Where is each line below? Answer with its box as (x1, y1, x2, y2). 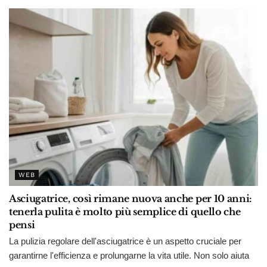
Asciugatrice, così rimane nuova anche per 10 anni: (9, 193, 252, 205)
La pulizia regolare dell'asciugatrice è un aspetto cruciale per (9, 236, 241, 247)
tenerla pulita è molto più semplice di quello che (9, 206, 241, 218)
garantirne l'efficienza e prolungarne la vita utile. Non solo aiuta (9, 250, 249, 261)
